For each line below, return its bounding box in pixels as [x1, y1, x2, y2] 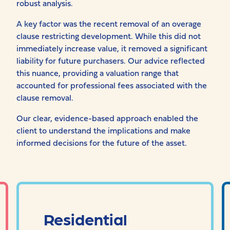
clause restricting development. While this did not [16, 29, 201, 42]
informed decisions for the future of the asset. [16, 136, 187, 149]
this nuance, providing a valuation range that [16, 66, 179, 79]
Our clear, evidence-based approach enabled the [16, 111, 198, 124]
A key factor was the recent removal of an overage [16, 17, 201, 30]
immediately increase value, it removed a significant [16, 42, 207, 54]
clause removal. [16, 91, 73, 104]
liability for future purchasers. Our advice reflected [16, 54, 205, 67]
